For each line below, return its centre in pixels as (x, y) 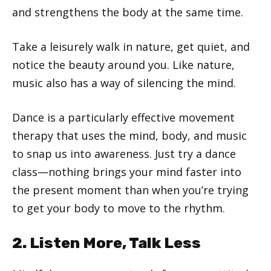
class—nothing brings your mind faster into (127, 171)
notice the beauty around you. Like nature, (123, 64)
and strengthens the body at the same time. (128, 12)
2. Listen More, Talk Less (106, 243)
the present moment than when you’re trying (130, 190)
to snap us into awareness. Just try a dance (124, 153)
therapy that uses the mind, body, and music (129, 135)
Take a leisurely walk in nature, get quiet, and (131, 46)
